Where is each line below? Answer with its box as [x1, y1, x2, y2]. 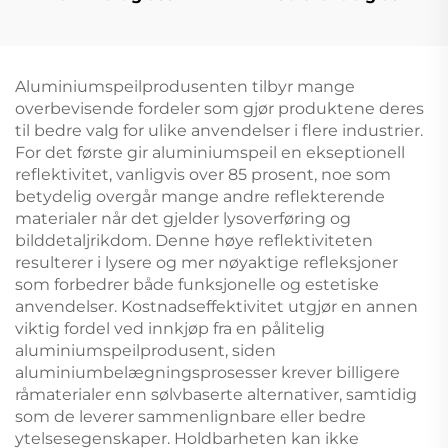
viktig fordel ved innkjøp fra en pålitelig [15, 318, 325, 338]
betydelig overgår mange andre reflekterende [15, 186, 385, 206]
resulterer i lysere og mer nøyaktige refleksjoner [15, 252, 398, 272]
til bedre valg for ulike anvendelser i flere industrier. [15, 120, 423, 140]
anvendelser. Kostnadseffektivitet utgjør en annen [15, 296, 418, 316]
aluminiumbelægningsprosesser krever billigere [15, 362, 400, 382]
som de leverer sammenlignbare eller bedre [15, 406, 366, 426]
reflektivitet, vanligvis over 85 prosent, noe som [15, 164, 391, 184]
